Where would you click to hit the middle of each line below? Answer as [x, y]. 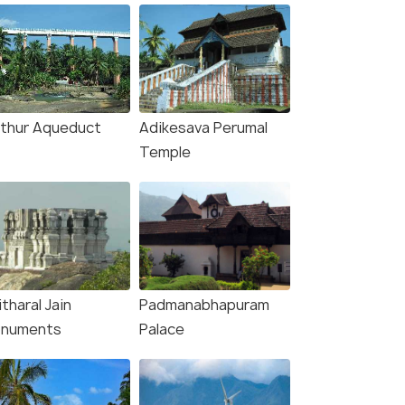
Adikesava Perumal [203, 128]
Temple [165, 152]
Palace [162, 330]
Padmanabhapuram [204, 305]
